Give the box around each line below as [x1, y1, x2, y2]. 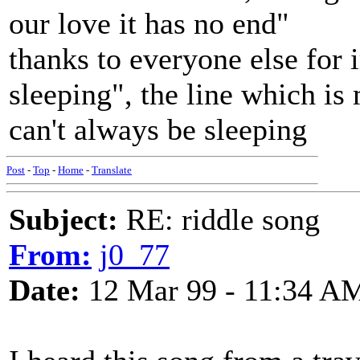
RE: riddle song [118, 202, 320, 236]
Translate [92, 164, 132, 176]
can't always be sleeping [9, 112, 307, 146]
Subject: [9, 202, 118, 236]
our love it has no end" [9, 6, 289, 40]
